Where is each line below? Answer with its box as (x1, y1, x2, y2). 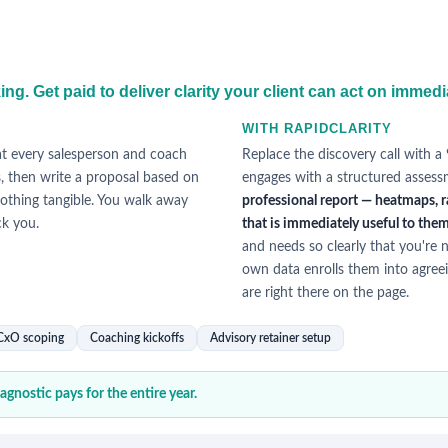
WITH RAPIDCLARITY (242, 121, 392, 136)
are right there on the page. (242, 286, 409, 300)
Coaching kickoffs (90, 332, 184, 344)
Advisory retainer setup (210, 332, 331, 344)
